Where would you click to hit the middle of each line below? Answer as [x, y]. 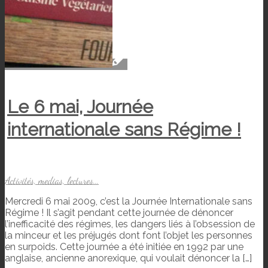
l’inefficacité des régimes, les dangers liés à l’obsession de [130, 224]
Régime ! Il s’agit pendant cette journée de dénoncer [119, 213]
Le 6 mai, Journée [80, 107]
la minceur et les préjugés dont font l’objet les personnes [129, 236]
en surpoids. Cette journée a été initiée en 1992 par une [124, 247]
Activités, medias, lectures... [52, 181]
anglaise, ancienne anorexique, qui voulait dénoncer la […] [128, 258]
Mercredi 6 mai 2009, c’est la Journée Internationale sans [129, 202]
